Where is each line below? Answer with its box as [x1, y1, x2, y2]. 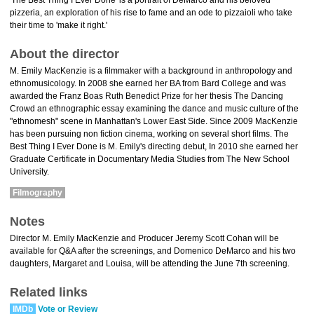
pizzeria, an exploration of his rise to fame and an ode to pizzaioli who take [10, 8, 292, 18]
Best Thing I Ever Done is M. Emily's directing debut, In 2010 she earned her [10, 142, 298, 151]
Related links [10, 285, 88, 299]
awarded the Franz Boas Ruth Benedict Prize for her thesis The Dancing [10, 91, 283, 101]
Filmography [13, 188, 62, 198]
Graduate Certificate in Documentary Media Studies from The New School [10, 154, 289, 164]
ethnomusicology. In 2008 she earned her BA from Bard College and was [10, 78, 286, 88]
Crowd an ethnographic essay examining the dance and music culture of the [10, 104, 299, 114]
